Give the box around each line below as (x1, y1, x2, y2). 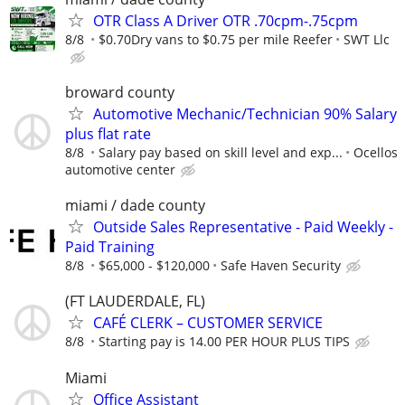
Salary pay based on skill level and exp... (99, 143, 343, 161)
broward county (65, 81, 174, 102)
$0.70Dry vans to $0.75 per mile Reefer (99, 30, 333, 48)
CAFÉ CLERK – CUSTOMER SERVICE (93, 313, 323, 334)
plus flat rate (65, 123, 151, 144)
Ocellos (353, 143, 398, 161)
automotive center (65, 160, 175, 178)
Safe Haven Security (221, 257, 341, 275)
